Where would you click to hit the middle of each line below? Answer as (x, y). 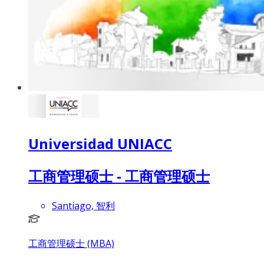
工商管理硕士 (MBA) (71, 244)
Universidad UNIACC (100, 143)
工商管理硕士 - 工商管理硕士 (119, 176)
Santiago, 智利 (83, 206)
